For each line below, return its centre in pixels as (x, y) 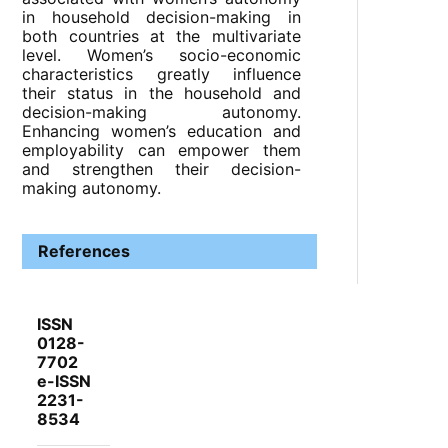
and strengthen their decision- (161, 169)
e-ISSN (64, 380)
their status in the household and (161, 93)
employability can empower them (161, 150)
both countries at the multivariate (161, 36)
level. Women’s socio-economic (161, 55)
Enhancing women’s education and (161, 131)
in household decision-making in (161, 17)
